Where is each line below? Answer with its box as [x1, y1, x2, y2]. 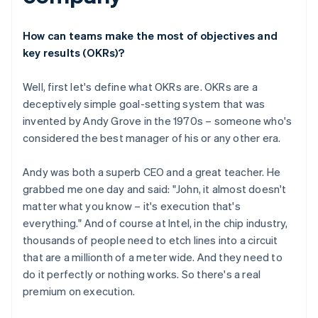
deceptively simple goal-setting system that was [23, 96, 265, 111]
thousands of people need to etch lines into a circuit [23, 232, 278, 247]
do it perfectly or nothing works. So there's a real [23, 266, 261, 281]
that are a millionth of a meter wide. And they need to [23, 249, 283, 264]
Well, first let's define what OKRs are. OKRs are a [23, 79, 258, 94]
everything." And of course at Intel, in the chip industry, [23, 215, 288, 230]
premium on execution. [23, 283, 136, 298]
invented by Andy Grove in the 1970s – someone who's [23, 113, 292, 128]
